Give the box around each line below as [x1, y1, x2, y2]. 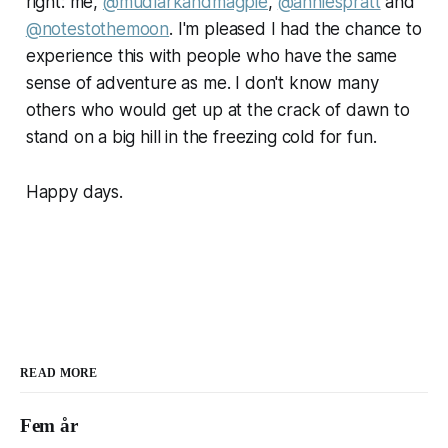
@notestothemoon [25, 18, 170, 39]
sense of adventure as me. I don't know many [25, 72, 379, 93]
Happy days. [25, 181, 123, 202]
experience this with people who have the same [25, 45, 398, 66]
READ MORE [20, 365, 98, 380]
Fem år [20, 414, 78, 436]
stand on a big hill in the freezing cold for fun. [25, 126, 377, 147]
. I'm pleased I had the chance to [169, 18, 422, 39]
